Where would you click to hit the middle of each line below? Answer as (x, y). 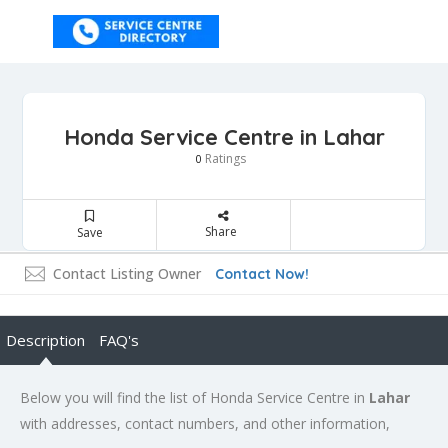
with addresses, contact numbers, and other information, (205, 423)
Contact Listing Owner (127, 273)
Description (45, 340)
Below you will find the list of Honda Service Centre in (194, 397)
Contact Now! (262, 274)
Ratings (224, 158)
